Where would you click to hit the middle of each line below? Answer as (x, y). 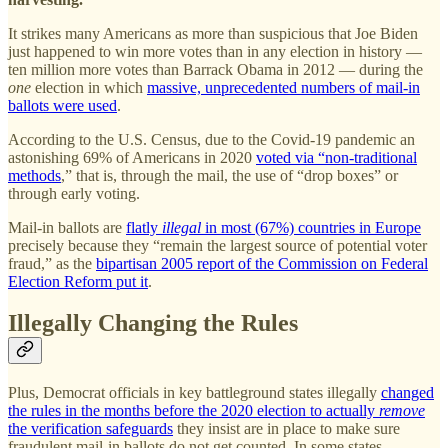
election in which (91, 87)
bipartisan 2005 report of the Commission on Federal (262, 263)
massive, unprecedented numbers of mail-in (283, 87)
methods (34, 175)
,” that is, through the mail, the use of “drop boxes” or (229, 175)
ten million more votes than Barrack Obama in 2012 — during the (215, 69)
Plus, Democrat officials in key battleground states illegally (194, 393)
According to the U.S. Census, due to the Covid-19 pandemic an (211, 139)
